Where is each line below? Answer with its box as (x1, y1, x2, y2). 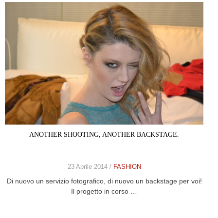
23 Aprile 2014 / (67, 163, 113, 170)
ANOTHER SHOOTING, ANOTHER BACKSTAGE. (29, 130, 179, 138)
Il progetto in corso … (71, 187, 137, 195)
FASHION (113, 163, 141, 170)
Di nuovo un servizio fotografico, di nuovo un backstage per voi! (6, 177, 202, 185)
